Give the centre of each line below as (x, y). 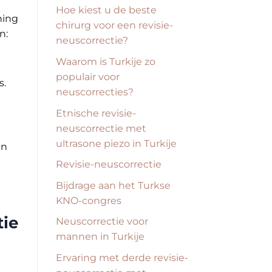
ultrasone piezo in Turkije (116, 143)
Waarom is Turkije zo (106, 62)
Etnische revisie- (96, 113)
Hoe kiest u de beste (106, 10)
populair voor (88, 77)
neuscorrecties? (95, 92)
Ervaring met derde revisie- (122, 257)
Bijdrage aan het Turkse (113, 185)
